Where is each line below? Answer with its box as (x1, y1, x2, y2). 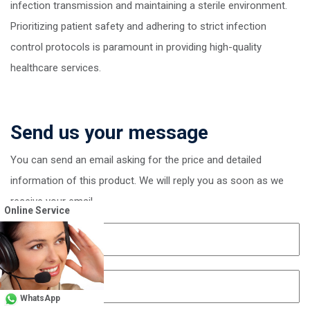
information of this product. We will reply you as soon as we (10, 174, 284, 187)
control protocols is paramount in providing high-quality (10, 40, 262, 53)
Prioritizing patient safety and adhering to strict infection (10, 19, 266, 33)
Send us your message (10, 120, 208, 144)
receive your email (10, 194, 93, 208)
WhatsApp (18, 293, 60, 303)
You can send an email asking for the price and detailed (10, 153, 262, 166)
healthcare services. (10, 61, 101, 74)
